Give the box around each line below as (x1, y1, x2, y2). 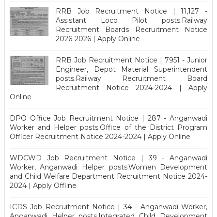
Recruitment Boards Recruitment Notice (55, 25, 208, 34)
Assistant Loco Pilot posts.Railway (55, 15, 208, 25)
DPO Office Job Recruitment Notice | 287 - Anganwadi (9, 113, 208, 123)
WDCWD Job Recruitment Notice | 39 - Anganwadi (9, 153, 208, 162)
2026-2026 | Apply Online (55, 34, 140, 43)
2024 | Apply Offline (9, 181, 77, 190)
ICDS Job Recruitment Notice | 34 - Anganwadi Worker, (9, 202, 208, 211)
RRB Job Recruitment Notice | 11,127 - (55, 6, 208, 15)
